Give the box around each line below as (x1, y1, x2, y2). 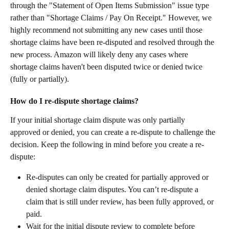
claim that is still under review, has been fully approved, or (26, 197, 216, 206)
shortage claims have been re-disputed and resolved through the (10, 37, 216, 47)
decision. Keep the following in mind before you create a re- (10, 140, 204, 149)
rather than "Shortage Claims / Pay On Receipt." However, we (10, 13, 214, 22)
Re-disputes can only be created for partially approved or (26, 172, 211, 181)
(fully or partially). (10, 74, 69, 83)
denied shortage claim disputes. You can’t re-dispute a (26, 185, 200, 194)
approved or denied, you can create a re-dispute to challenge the (10, 127, 217, 136)
